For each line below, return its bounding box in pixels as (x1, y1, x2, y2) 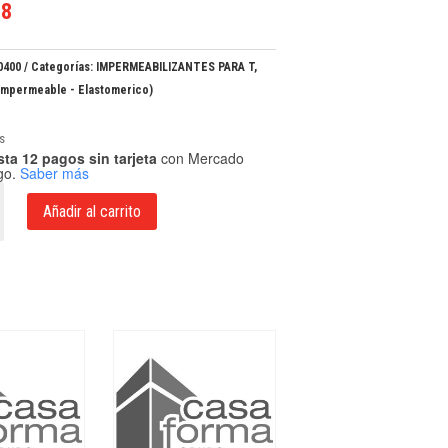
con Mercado (157, 148, 245, 169)
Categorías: (31, 59, 97, 74)
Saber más (20, 163, 90, 184)
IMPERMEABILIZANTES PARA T (96, 59, 255, 74)
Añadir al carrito (43, 202, 142, 222)
